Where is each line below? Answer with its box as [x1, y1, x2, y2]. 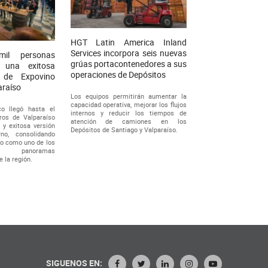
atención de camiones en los [70, 116, 187, 126]
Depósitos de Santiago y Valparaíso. [70, 124, 178, 134]
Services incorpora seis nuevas [70, 47, 187, 59]
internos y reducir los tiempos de [70, 108, 187, 117]
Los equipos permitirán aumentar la [70, 91, 187, 100]
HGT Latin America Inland [70, 36, 187, 48]
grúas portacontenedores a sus [70, 57, 187, 69]
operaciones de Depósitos [70, 68, 166, 80]
